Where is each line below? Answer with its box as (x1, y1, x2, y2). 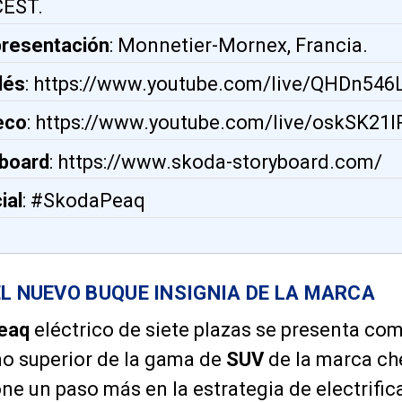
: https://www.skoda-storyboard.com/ (49, 150, 382, 173)
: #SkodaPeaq (22, 188, 145, 212)
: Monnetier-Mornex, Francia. (109, 34, 368, 57)
